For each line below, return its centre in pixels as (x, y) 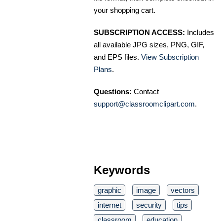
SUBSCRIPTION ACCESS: (139, 32)
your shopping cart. (125, 10)
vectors (183, 190)
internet (110, 205)
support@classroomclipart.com (144, 104)
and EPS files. (117, 57)
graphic (110, 190)
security (149, 205)
